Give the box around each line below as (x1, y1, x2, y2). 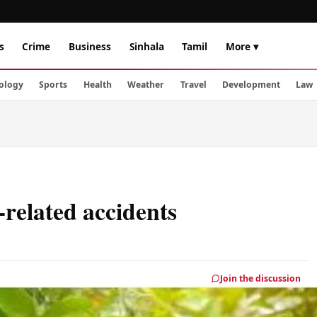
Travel (180, 79, 207, 91)
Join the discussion (220, 272, 301, 284)
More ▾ (225, 39, 258, 53)
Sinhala (129, 39, 164, 53)
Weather (127, 79, 165, 91)
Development (221, 79, 280, 91)
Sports (39, 79, 68, 91)
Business (68, 39, 111, 53)
